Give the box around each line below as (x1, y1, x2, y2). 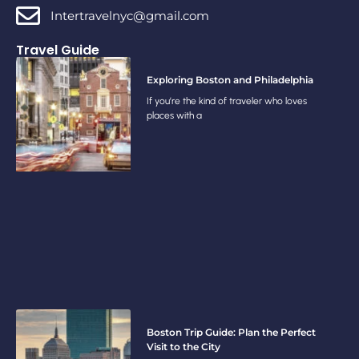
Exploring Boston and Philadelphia (146, 73, 313, 86)
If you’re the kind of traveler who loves (146, 95, 307, 107)
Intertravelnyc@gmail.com (50, 7, 209, 23)
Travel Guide (16, 40, 99, 59)
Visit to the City (146, 340, 220, 353)
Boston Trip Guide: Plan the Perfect (146, 325, 316, 338)
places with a (146, 109, 202, 121)
